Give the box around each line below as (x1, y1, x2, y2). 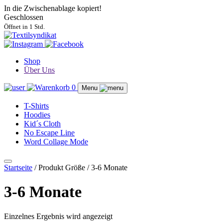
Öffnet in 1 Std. (4, 23, 45, 30)
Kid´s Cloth (24, 119, 61, 128)
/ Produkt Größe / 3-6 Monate (32, 163, 127, 172)
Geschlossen (4, 13, 43, 21)
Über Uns (24, 66, 55, 74)
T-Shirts (24, 102, 49, 110)
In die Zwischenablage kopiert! (4, 4, 102, 12)
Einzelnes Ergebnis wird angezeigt (4, 212, 112, 221)
